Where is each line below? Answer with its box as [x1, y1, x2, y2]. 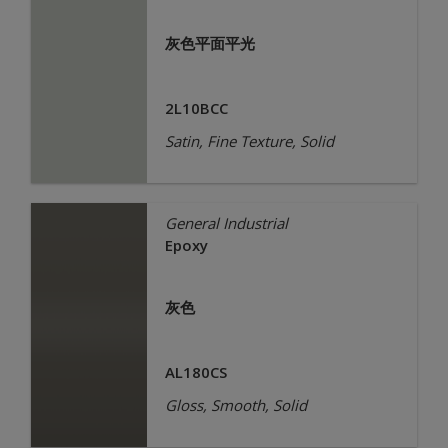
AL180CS [164, 362, 227, 382]
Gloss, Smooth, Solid [164, 395, 307, 415]
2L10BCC [164, 98, 228, 118]
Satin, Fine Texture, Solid [164, 131, 334, 151]
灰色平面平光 [164, 33, 255, 53]
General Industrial [164, 213, 288, 233]
